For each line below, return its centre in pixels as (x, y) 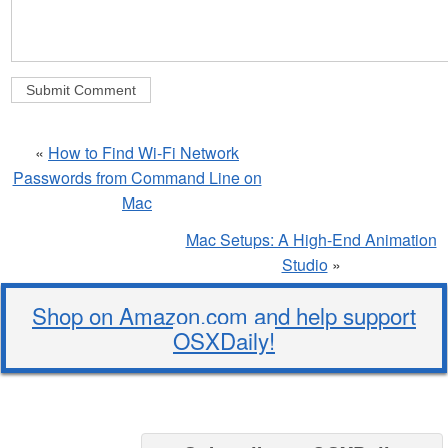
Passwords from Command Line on (137, 177)
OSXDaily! (224, 339)
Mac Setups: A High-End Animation (311, 239)
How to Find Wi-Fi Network (143, 152)
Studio (304, 264)
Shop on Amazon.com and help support (224, 314)
